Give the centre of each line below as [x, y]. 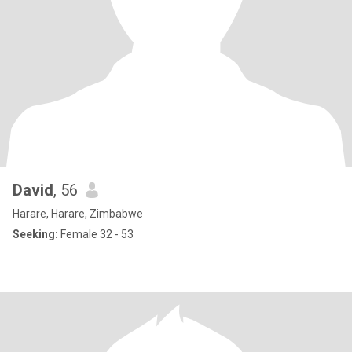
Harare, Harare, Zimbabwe [78, 214]
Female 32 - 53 [96, 234]
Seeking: [35, 234]
